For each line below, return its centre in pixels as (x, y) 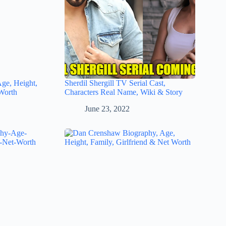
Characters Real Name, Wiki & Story (124, 92)
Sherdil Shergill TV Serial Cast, (115, 83)
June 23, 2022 (107, 108)
